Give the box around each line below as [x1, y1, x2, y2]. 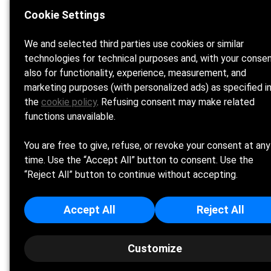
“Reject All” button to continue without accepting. [24, 169, 238, 180]
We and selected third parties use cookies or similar [24, 38, 244, 50]
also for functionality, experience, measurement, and [24, 67, 246, 79]
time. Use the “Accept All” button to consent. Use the [24, 154, 253, 166]
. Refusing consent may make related [97, 96, 255, 108]
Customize [128, 242, 182, 255]
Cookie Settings [24, 8, 105, 21]
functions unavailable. [24, 111, 116, 122]
